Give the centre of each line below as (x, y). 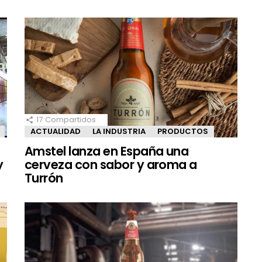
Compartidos (70, 119)
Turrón (44, 178)
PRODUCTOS (183, 131)
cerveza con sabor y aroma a (111, 164)
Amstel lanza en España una (107, 151)
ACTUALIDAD (56, 131)
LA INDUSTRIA (119, 131)
